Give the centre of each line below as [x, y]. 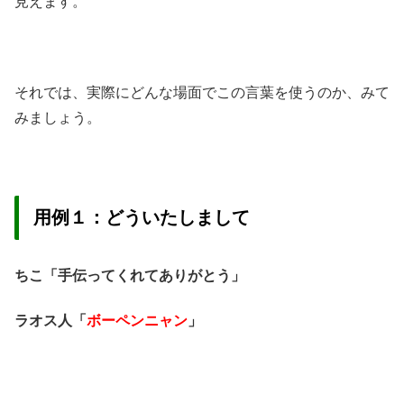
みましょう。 [58, 117]
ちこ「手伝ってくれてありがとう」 [130, 275]
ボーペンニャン [137, 321]
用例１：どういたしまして [142, 218]
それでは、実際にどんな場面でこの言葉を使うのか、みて [202, 92]
